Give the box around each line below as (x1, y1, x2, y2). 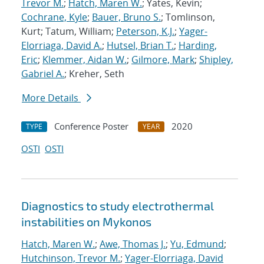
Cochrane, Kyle (21, 11, 87, 24)
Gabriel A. (21, 67, 64, 81)
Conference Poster (54, 120, 128, 133)
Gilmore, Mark (131, 53, 194, 67)
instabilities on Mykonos (21, 214, 151, 229)
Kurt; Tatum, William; (21, 25, 116, 38)
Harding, (179, 39, 217, 52)
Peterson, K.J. (116, 25, 174, 38)
